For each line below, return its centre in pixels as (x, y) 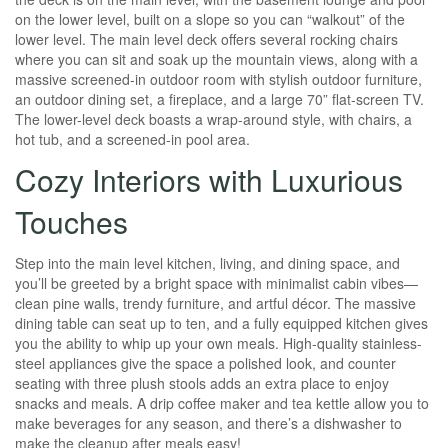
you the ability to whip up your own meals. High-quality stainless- (218, 343)
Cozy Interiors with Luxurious (209, 179)
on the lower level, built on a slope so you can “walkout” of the (210, 19)
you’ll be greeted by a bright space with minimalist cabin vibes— (216, 283)
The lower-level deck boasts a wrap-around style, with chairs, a (213, 119)
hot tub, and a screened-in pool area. (132, 139)
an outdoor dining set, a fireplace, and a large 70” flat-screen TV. (219, 99)
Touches (71, 221)
